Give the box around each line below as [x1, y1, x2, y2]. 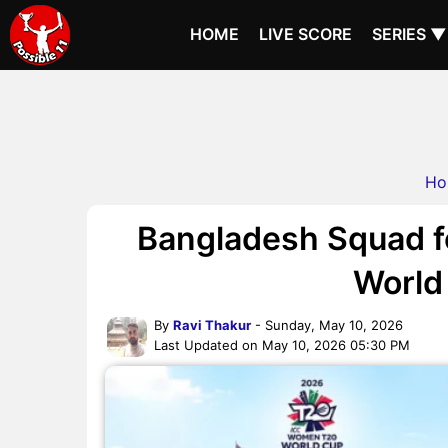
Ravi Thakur [173, 317, 251, 333]
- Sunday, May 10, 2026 [251, 317, 403, 333]
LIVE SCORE [259, 24, 352, 44]
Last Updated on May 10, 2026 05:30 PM [154, 337, 410, 353]
